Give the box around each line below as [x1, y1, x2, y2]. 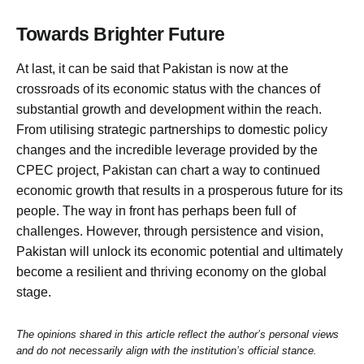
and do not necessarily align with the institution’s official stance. [16, 344, 317, 357]
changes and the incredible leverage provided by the [16, 143, 318, 158]
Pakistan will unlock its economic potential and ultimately [16, 245, 343, 259]
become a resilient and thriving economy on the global [16, 265, 327, 279]
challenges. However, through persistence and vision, [16, 224, 323, 239]
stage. [16, 285, 51, 300]
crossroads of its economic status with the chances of [16, 82, 320, 97]
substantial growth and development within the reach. [16, 102, 322, 117]
